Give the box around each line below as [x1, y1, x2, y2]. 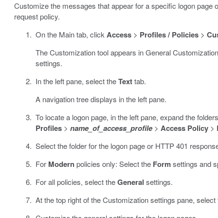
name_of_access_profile [70, 122, 153, 133]
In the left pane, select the [36, 75, 119, 86]
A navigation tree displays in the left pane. [36, 93, 167, 104]
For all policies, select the [36, 176, 118, 187]
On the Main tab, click [36, 29, 107, 39]
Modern [48, 158, 75, 169]
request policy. [14, 11, 60, 21]
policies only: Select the [74, 158, 153, 169]
